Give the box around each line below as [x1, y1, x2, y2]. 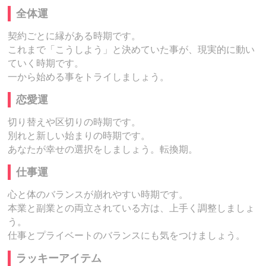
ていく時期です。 [8, 58, 84, 69]
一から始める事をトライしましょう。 [8, 72, 170, 83]
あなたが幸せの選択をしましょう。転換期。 [8, 144, 198, 155]
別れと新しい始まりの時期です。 [8, 131, 151, 141]
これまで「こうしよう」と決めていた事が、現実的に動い [8, 45, 255, 55]
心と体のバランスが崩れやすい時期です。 [8, 189, 189, 200]
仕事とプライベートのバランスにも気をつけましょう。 [8, 230, 246, 241]
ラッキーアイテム [16, 252, 102, 264]
